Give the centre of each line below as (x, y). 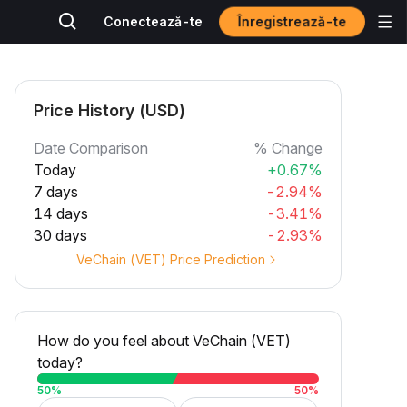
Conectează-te (153, 21)
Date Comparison (91, 148)
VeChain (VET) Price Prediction (171, 259)
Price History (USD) (109, 110)
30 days (60, 235)
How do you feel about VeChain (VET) (164, 341)
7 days (56, 192)
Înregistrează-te (292, 21)
